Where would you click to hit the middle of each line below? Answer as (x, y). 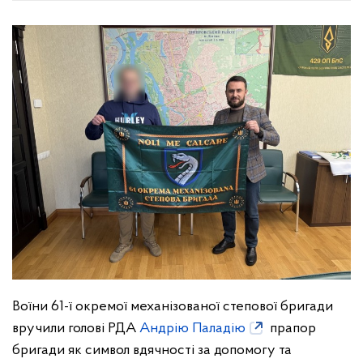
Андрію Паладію (192, 328)
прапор (291, 328)
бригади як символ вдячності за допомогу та (152, 350)
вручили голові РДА (76, 328)
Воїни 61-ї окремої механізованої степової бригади (173, 306)
